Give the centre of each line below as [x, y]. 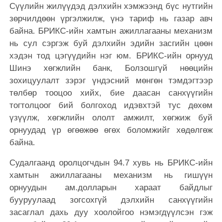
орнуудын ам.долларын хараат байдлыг [111, 188]
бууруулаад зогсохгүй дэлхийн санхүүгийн [111, 200]
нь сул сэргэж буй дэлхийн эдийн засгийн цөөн [111, 44]
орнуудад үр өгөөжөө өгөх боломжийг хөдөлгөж [111, 130]
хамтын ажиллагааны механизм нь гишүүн [111, 175]
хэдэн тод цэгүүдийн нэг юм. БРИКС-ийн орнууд [111, 56]
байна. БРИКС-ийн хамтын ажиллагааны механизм [111, 31]
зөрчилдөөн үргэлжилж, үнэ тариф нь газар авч [111, 19]
